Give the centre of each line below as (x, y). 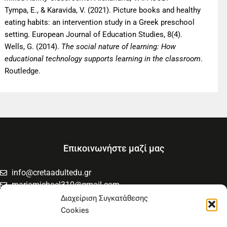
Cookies (75, 210)
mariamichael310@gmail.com (65, 185)
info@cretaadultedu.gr (51, 173)
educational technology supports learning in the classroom (103, 59)
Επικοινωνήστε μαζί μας (113, 149)
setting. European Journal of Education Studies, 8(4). (94, 35)
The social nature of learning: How (119, 47)
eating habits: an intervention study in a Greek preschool (100, 23)
